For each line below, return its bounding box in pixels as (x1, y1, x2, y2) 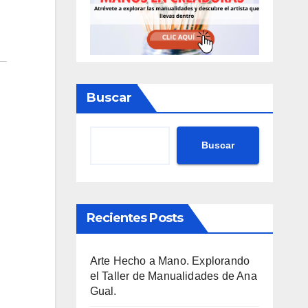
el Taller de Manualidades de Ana (89, 269, 257, 282)
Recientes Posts (86, 210, 183, 225)
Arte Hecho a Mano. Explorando (89, 254, 250, 267)
